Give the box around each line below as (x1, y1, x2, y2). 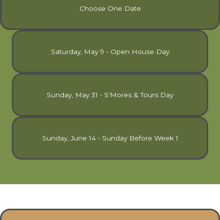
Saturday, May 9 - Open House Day (51, 47, 169, 55)
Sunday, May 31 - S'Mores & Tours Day (47, 90, 173, 99)
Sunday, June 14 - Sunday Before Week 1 (42, 134, 178, 142)
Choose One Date (79, 4, 141, 12)
